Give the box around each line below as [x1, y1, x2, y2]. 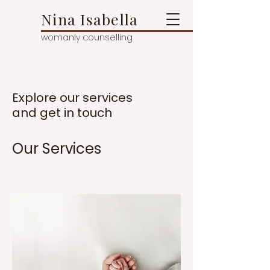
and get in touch [12, 104, 112, 121]
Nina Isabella [41, 9, 139, 29]
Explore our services [12, 89, 133, 106]
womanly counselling [41, 31, 133, 43]
